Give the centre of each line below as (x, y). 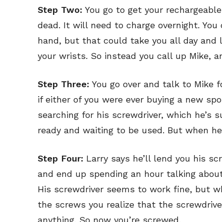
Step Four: (60, 158)
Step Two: (60, 10)
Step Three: (63, 84)
